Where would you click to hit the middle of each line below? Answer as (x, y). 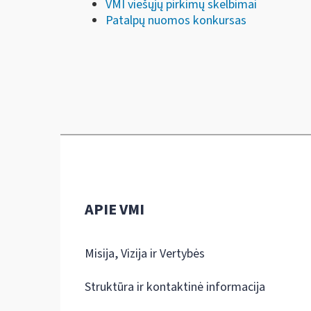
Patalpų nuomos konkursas (176, 20)
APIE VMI (115, 209)
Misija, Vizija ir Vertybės (145, 253)
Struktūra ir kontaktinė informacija (175, 287)
